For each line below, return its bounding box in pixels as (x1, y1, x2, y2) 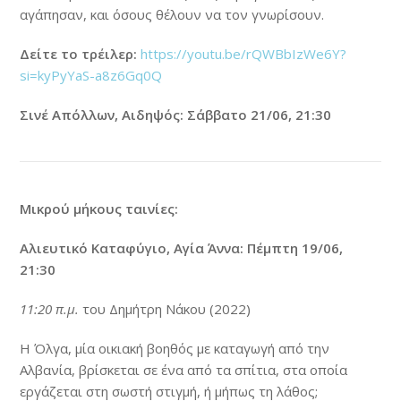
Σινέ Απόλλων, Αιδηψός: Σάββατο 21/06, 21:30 (20, 105, 332, 124)
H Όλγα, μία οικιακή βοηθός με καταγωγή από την (20, 338, 330, 357)
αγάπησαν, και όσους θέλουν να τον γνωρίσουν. (20, 4, 325, 23)
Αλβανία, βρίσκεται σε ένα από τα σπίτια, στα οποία (20, 360, 348, 379)
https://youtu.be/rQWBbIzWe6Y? (137, 44, 347, 63)
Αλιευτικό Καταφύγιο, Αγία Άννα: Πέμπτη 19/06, (20, 238, 344, 257)
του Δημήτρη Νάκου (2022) (79, 299, 252, 318)
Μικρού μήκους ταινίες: (20, 199, 179, 218)
